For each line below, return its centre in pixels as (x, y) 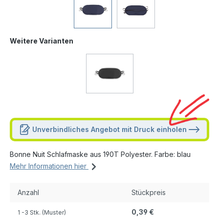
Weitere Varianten (42, 41)
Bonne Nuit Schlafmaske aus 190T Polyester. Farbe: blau (100, 154)
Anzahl (28, 192)
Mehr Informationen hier (49, 166)
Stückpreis (149, 192)
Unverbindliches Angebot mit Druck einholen (109, 129)
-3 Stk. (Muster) (44, 212)
